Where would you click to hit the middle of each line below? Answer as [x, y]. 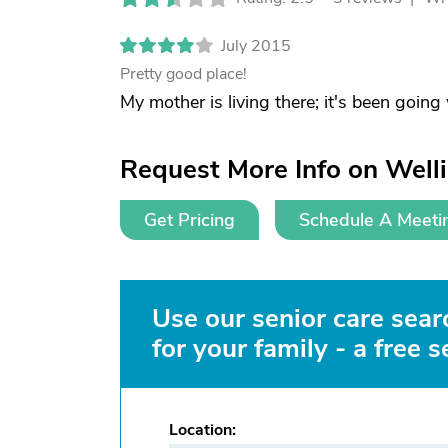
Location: [202, 430]
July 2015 [256, 46]
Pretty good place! [183, 74]
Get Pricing [189, 220]
